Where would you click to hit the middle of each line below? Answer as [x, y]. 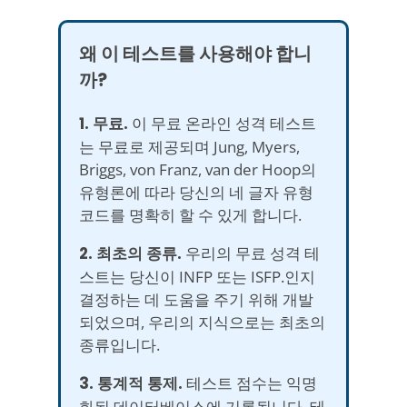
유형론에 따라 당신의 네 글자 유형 [196, 192]
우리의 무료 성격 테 [251, 253]
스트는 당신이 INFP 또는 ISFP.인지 [197, 276]
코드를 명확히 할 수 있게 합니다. [190, 214]
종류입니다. [119, 344]
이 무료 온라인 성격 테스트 [222, 123]
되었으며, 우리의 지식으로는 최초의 [202, 322]
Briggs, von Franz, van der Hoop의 [198, 169]
